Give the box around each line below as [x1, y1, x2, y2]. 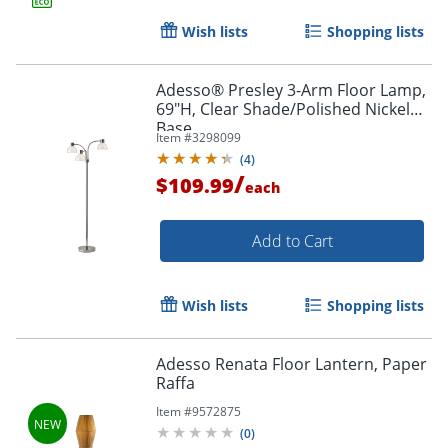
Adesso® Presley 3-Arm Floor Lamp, [156, 78, 426, 101]
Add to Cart [251, 229, 333, 252]
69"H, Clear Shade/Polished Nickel [156, 97, 410, 120]
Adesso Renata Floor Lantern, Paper [156, 352, 427, 375]
